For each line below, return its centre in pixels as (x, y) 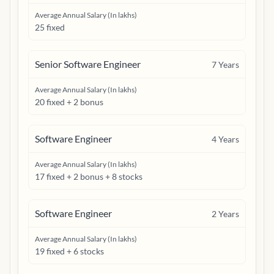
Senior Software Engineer (88, 64)
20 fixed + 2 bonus (69, 102)
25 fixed (50, 27)
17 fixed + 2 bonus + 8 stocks (89, 176)
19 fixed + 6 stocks (69, 251)
